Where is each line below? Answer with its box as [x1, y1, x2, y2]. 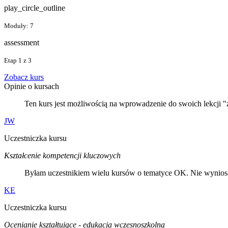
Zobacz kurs [4, 72, 44, 81]
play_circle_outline [4, 3, 65, 12]
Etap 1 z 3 [4, 56, 32, 64]
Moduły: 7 [4, 21, 34, 30]
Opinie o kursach [4, 81, 59, 91]
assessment [4, 38, 39, 47]
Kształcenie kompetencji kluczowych [4, 151, 121, 160]
